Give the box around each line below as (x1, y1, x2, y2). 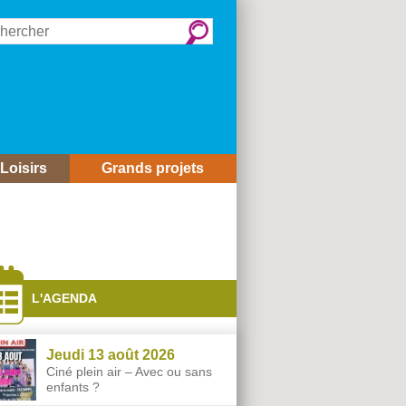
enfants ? (46, 379, 100, 394)
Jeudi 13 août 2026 (46, 346, 175, 362)
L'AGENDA (31, 291, 97, 305)
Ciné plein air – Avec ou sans (46, 363, 212, 379)
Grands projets (101, 160, 205, 176)
